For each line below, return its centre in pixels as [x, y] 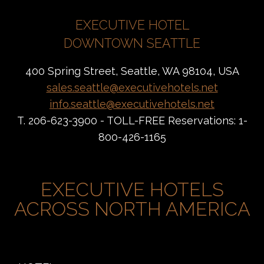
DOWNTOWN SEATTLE [132, 44]
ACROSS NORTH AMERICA [132, 209]
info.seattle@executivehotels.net [132, 104]
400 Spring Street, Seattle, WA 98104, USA [132, 71]
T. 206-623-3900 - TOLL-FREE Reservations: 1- [132, 121]
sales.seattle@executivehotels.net [132, 88]
